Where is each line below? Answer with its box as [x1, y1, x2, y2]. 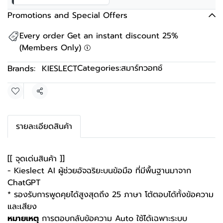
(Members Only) [19, 42, 84, 54]
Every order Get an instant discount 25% [19, 30, 178, 42]
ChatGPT [7, 177, 40, 189]
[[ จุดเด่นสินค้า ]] [7, 153, 65, 165]
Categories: [77, 62, 121, 74]
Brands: [7, 63, 35, 75]
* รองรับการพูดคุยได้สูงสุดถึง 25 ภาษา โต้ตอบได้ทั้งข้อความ [7, 189, 214, 201]
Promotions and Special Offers [7, 9, 127, 21]
